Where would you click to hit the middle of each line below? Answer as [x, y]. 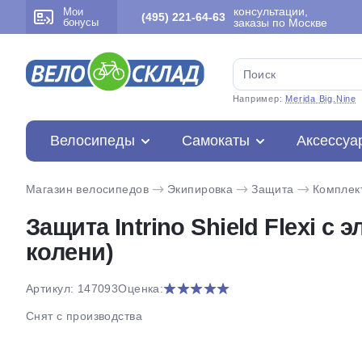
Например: [259, 99]
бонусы [81, 22]
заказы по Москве [280, 23]
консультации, [271, 11]
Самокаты [216, 141]
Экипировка [200, 189]
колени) [69, 252]
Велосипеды [93, 141]
